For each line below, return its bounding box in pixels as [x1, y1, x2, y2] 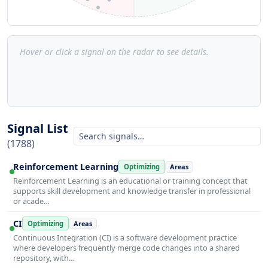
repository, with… [13, 252, 75, 263]
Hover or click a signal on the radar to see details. [20, 46, 209, 58]
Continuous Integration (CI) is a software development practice [13, 232, 237, 243]
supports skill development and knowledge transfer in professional [13, 185, 251, 197]
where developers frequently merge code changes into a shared [13, 242, 240, 253]
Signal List [7, 120, 68, 137]
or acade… [13, 196, 50, 207]
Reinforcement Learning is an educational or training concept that [13, 175, 248, 187]
